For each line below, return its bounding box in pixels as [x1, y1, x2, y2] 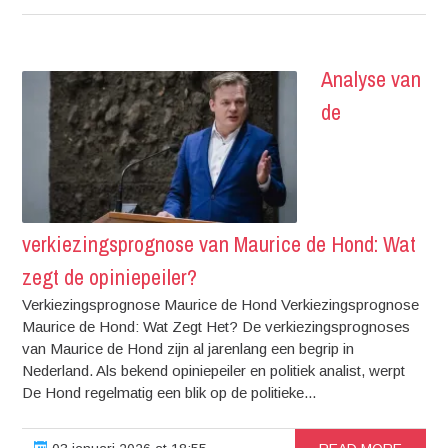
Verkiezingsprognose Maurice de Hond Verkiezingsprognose [22, 295, 420, 313]
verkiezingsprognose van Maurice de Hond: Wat [22, 228, 417, 259]
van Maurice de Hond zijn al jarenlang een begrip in [22, 339, 355, 357]
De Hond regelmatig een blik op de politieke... [22, 383, 317, 401]
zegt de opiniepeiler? [22, 261, 198, 292]
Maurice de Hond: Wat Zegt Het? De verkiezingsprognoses [22, 317, 411, 335]
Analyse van [321, 64, 422, 94]
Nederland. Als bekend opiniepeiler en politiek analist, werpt [22, 361, 406, 379]
